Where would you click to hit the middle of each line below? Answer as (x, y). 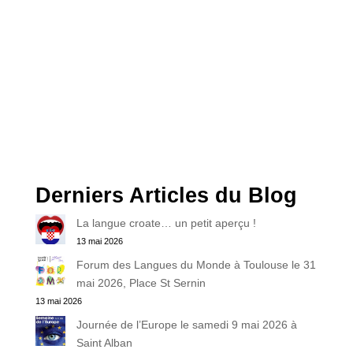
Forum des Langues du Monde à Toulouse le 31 (196, 265)
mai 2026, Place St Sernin (141, 283)
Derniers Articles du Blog (166, 195)
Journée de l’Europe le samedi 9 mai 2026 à (186, 325)
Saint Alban (104, 343)
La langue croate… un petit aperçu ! (166, 223)
